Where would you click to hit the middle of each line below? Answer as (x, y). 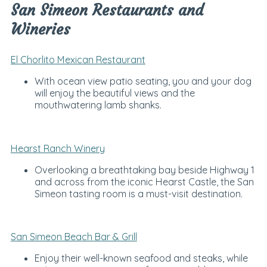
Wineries (40, 29)
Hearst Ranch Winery (58, 148)
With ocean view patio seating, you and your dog (143, 81)
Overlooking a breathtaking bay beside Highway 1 (144, 170)
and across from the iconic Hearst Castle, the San (144, 181)
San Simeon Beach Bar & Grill (74, 237)
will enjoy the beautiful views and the (114, 93)
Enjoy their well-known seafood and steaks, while (141, 258)
